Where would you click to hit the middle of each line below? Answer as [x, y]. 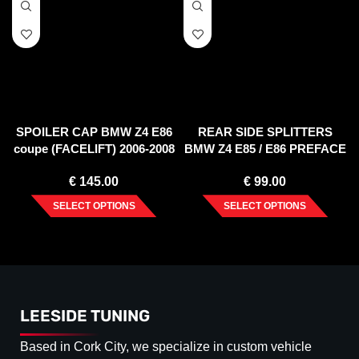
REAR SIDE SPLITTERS [265, 132]
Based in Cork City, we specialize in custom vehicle [166, 347]
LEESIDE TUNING [85, 316]
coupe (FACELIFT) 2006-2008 [94, 149]
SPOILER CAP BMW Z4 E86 [94, 132]
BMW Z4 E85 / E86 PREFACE [265, 149]
